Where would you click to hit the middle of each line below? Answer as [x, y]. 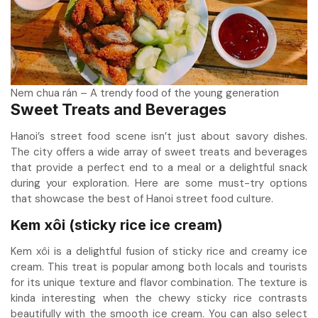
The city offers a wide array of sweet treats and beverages [159, 152]
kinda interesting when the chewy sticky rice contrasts [159, 298]
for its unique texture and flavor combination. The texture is [159, 282]
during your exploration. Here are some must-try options [159, 183]
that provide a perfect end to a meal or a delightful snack [159, 167]
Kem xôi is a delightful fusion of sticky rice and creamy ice [159, 251]
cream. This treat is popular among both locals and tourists [159, 267]
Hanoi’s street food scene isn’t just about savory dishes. [159, 136]
